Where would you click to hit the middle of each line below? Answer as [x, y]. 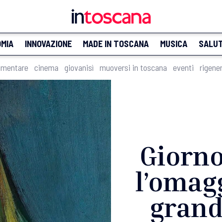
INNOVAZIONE [48, 44]
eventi [183, 67]
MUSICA [173, 44]
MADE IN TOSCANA [116, 44]
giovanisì [79, 67]
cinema [46, 67]
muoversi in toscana [133, 67]
